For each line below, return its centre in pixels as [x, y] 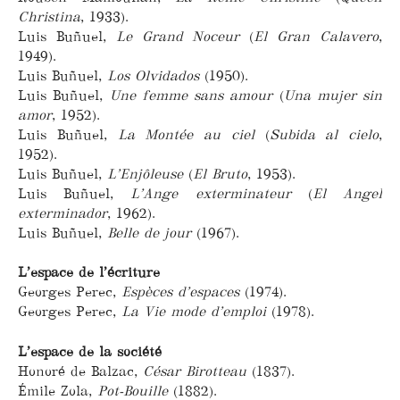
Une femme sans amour [191, 95]
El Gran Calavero [317, 36]
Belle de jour [149, 232]
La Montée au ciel [191, 134]
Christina [49, 16]
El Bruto [220, 173]
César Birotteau [195, 371]
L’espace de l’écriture [89, 272]
